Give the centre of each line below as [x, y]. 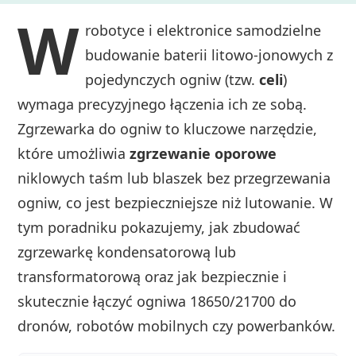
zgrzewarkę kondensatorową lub [127, 252]
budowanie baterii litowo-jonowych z [209, 55]
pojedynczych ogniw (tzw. [172, 80]
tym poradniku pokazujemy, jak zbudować [159, 228]
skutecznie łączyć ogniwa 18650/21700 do [157, 302]
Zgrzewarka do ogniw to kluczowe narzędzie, [168, 129]
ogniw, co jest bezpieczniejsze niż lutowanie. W [176, 203]
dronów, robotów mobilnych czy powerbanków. [177, 326]
